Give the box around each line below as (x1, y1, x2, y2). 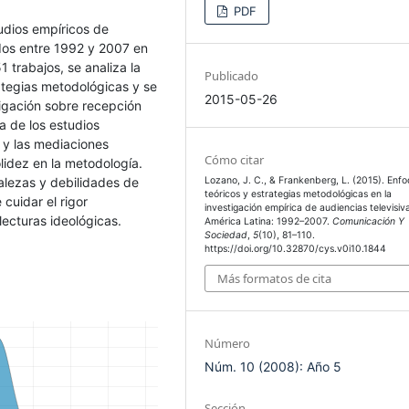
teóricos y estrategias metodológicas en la (204, 187, 393, 200)
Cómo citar (204, 151, 265, 168)
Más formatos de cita (217, 270, 332, 288)
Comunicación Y (332, 215, 405, 227)
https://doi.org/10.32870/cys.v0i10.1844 (204, 242, 387, 255)
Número (204, 335, 251, 352)
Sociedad (204, 228, 248, 241)
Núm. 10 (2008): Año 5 (204, 359, 342, 375)
